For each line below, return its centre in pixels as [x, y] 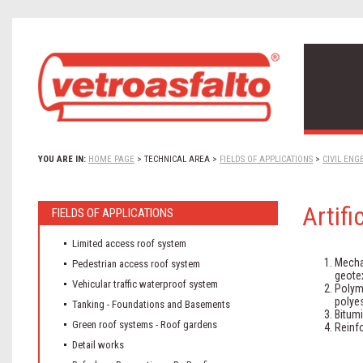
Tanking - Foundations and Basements [151, 304]
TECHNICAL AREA [177, 159]
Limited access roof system [129, 243]
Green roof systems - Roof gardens [145, 325]
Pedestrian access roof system [136, 264]
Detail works [98, 345]
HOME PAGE [111, 159]
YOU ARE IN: [62, 159]
